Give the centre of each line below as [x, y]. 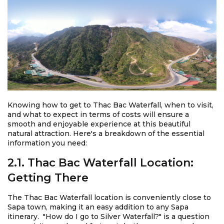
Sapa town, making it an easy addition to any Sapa [98, 207]
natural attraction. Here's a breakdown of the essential [106, 134]
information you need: [47, 143]
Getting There [48, 178]
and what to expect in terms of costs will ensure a [98, 115]
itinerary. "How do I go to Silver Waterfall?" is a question [108, 217]
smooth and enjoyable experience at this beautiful [99, 124]
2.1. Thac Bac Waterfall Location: [100, 163]
